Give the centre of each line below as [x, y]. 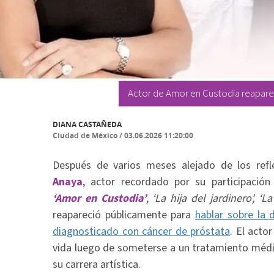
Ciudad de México [85, 135]
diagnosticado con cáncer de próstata [142, 231]
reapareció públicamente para [124, 215]
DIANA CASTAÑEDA [87, 124]
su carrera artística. [97, 265]
